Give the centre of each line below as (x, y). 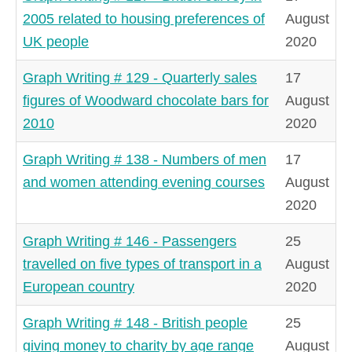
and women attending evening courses (144, 182)
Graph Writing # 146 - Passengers (130, 241)
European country (79, 286)
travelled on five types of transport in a (142, 264)
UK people (56, 41)
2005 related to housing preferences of (144, 18)
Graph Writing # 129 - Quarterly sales (140, 77)
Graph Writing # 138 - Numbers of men (145, 159)
